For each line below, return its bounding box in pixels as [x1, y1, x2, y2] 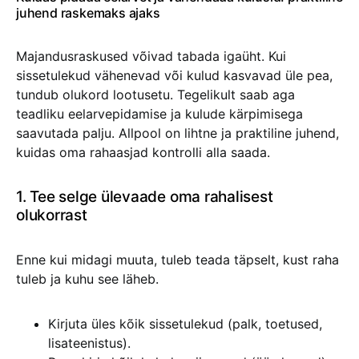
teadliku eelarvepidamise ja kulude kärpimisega [16, 106, 303, 122]
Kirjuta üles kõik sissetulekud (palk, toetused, [48, 316, 322, 332]
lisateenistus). [48, 335, 131, 351]
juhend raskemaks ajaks [16, 5, 160, 21]
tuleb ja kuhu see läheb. [16, 271, 159, 287]
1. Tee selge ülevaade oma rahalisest [16, 188, 273, 206]
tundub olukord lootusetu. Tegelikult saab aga [16, 87, 295, 103]
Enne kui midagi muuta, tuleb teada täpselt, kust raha [16, 252, 339, 268]
